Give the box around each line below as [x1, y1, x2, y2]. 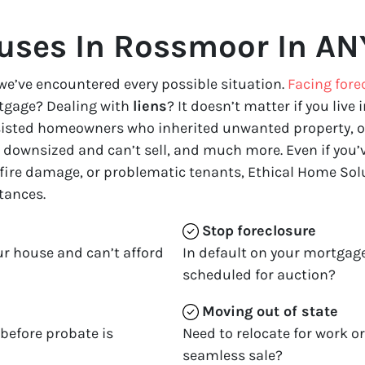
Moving [202, 301, 253, 320]
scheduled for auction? [182, 265, 336, 284]
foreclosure [237, 221, 316, 240]
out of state [257, 301, 338, 320]
